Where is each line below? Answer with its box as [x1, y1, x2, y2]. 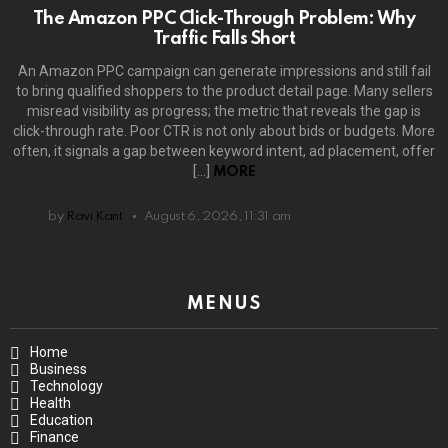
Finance [30, 428, 79, 445]
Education [30, 411, 93, 428]
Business [30, 360, 87, 377]
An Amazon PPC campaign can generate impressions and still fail [17, 62, 431, 79]
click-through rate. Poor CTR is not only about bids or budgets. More [13, 122, 435, 139]
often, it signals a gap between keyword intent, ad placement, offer [13, 142, 435, 159]
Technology [30, 377, 103, 394]
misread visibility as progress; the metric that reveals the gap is [27, 102, 421, 119]
